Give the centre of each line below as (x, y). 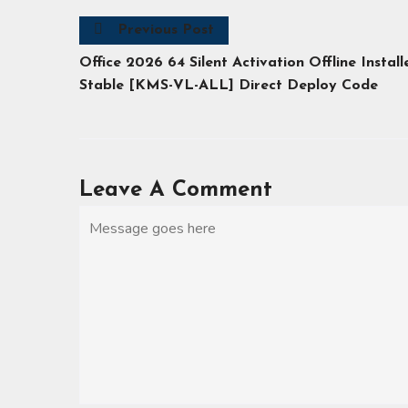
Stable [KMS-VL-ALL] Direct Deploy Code (229, 86)
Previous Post (166, 30)
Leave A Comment (176, 191)
